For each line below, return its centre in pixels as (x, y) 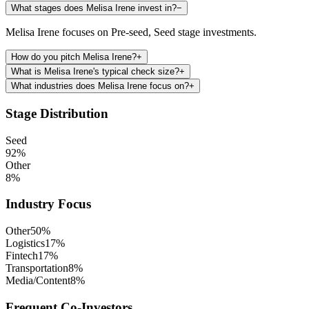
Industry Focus (48, 204)
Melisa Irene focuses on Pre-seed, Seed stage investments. (131, 32)
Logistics (25, 243)
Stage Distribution (57, 113)
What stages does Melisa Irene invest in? (94, 8)
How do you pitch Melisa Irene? (74, 57)
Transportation (37, 268)
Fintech (22, 255)
